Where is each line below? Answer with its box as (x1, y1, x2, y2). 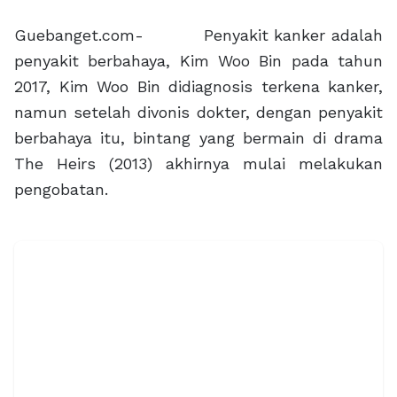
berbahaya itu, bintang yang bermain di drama (14, 128, 383, 147)
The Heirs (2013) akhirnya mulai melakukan (14, 153, 383, 173)
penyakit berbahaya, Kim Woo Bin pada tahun (14, 51, 383, 70)
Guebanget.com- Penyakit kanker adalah (14, 25, 383, 44)
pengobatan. (14, 179, 108, 198)
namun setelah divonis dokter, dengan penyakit (14, 102, 383, 121)
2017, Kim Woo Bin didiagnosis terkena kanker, (14, 76, 383, 96)
